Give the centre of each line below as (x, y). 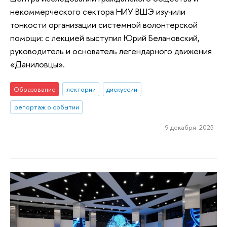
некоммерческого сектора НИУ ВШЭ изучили (98, 12)
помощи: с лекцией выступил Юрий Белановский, (105, 38)
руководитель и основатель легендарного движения (111, 51)
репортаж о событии (46, 107)
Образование (34, 89)
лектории (81, 89)
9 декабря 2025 (189, 127)
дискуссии (122, 89)
